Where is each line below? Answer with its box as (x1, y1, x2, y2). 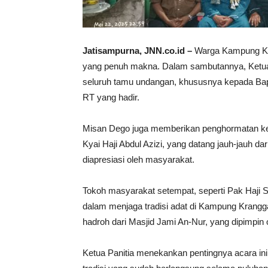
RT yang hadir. (83, 92, 139, 102)
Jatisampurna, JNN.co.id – (83, 45, 192, 56)
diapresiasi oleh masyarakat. (83, 154, 194, 165)
